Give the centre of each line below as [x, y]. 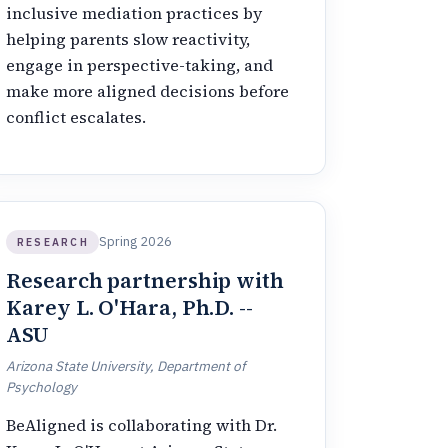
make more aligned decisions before [148, 90]
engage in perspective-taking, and [140, 64]
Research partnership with [145, 281]
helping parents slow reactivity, [128, 38]
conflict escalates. [76, 116]
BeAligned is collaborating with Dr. [142, 424]
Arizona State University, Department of [126, 366]
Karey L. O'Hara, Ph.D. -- [129, 308]
